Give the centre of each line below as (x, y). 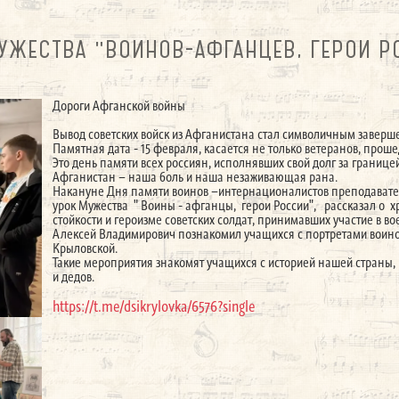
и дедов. (74, 277)
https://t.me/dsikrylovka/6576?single (154, 306)
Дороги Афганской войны (119, 106)
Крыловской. (85, 248)
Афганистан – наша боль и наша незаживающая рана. (195, 177)
